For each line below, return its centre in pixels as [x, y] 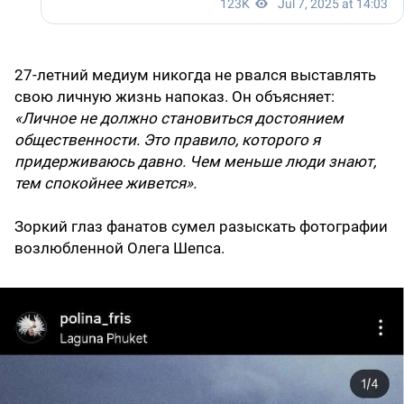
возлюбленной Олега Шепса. [119, 248]
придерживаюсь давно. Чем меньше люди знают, [195, 162]
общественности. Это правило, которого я [167, 140]
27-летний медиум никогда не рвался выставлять [195, 75]
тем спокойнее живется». [106, 184]
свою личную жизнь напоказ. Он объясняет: [174, 97]
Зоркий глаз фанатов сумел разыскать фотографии [201, 227]
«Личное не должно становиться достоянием [179, 119]
